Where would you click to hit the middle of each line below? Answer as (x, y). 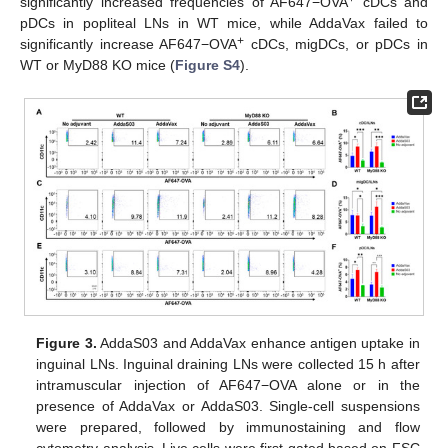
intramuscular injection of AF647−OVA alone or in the (228, 385)
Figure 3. (66, 343)
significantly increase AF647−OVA (129, 43)
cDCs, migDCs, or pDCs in (336, 43)
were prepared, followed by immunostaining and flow (228, 427)
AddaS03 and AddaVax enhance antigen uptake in (258, 343)
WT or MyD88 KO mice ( (97, 64)
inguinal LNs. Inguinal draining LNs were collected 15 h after (228, 364)
